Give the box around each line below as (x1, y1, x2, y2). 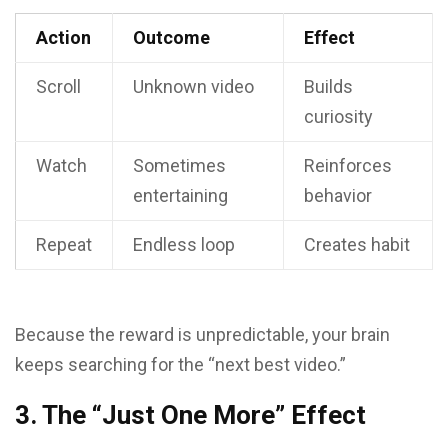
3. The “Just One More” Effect (15, 400, 366, 430)
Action (36, 27, 91, 48)
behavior (304, 185, 372, 206)
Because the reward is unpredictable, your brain (15, 324, 390, 345)
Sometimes (133, 155, 226, 176)
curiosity (304, 106, 373, 127)
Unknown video (133, 76, 254, 97)
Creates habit (304, 234, 410, 255)
